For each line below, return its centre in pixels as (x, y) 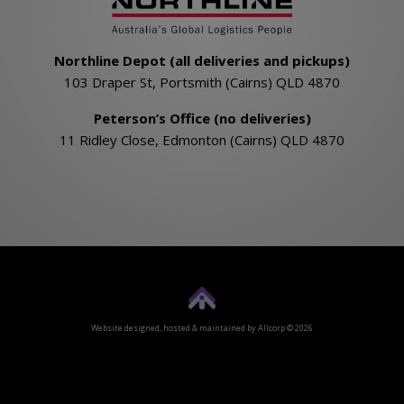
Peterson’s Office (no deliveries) (202, 118)
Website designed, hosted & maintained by (174, 327)
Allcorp (271, 327)
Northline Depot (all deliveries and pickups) (202, 60)
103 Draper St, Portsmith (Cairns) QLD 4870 (202, 82)
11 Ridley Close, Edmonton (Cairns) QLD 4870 (202, 139)
